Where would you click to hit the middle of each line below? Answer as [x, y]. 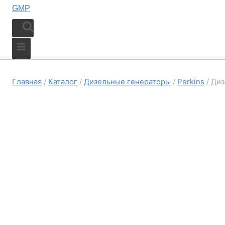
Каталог [63, 81]
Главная [27, 81]
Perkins [191, 81]
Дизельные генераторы [127, 81]
